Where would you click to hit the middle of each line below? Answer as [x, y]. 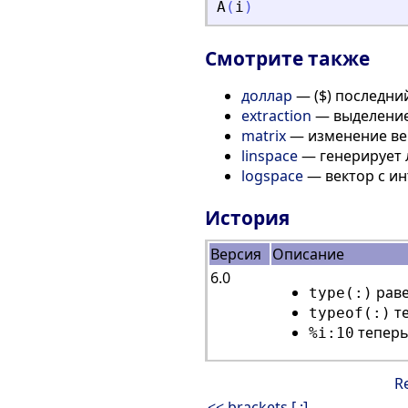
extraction [276, 116]
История [247, 218]
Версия [236, 255]
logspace [272, 176]
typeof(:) [350, 313]
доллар [267, 96]
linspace [270, 156]
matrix [264, 136]
